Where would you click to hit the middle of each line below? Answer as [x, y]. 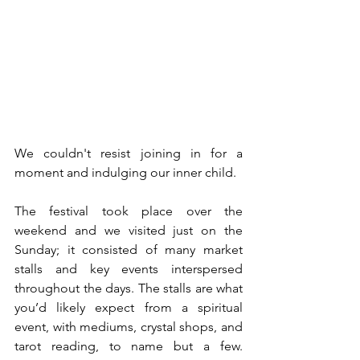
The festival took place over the [129, 211]
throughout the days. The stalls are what [129, 288]
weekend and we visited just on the [129, 230]
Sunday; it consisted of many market [129, 249]
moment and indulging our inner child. [125, 172]
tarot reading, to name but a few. [129, 346]
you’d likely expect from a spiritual [129, 307]
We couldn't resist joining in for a [129, 153]
